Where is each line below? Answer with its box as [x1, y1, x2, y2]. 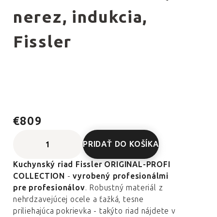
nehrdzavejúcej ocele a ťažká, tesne [13, 195, 144, 204]
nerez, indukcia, [13, 7, 148, 27]
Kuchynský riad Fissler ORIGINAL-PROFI [13, 160, 170, 169]
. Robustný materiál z [85, 183, 163, 192]
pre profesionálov [13, 183, 85, 192]
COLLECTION [13, 171, 65, 181]
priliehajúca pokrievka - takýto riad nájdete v [13, 206, 176, 216]
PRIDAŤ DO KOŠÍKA [83, 139, 159, 149]
